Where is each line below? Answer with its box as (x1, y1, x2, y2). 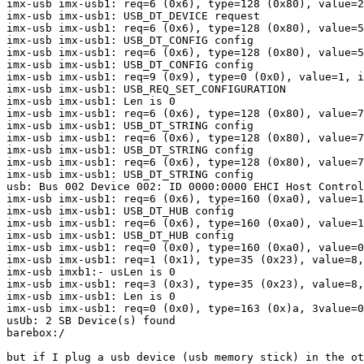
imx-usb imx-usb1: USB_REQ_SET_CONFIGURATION (6, 83, 286, 96)
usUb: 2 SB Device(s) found (6, 314, 175, 327)
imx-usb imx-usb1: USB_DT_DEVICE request (6, 10, 260, 23)
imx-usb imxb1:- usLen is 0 (6, 266, 175, 279)
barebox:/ (6, 327, 71, 340)
